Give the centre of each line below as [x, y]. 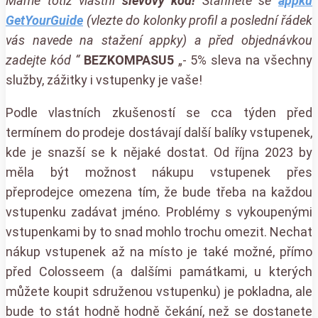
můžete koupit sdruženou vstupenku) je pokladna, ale [159, 291]
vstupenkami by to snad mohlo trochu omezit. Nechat [159, 231]
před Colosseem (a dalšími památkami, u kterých [159, 271]
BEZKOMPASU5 [131, 60]
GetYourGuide [44, 20]
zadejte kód [40, 60]
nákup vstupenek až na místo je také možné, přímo [159, 251]
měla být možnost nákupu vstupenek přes [159, 172]
